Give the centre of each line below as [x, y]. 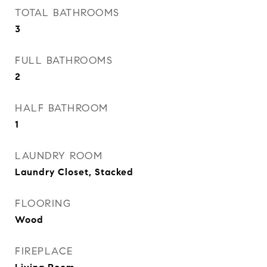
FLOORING [43, 204]
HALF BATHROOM [62, 108]
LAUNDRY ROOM [59, 156]
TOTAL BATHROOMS [67, 13]
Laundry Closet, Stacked [74, 172]
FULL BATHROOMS [64, 60]
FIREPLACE [44, 251]
